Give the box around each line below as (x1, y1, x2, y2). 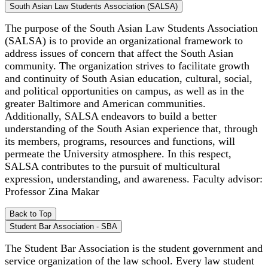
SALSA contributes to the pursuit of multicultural (5, 160, 220, 172)
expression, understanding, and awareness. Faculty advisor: (5, 172, 263, 185)
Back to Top (10, 209, 51, 218)
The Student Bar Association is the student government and (5, 242, 263, 254)
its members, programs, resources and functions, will (5, 135, 235, 147)
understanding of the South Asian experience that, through (5, 122, 258, 135)
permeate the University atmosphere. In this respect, (5, 147, 232, 160)
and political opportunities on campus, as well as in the (5, 84, 244, 97)
